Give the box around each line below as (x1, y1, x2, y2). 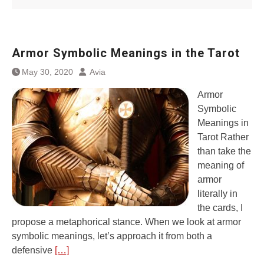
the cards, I (197, 203, 243, 213)
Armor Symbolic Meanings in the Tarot (12, 46, 240, 60)
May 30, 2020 (22, 67, 73, 77)
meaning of (197, 160, 244, 170)
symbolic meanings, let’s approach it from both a (12, 231, 212, 241)
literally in (197, 189, 237, 199)
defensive (12, 245, 55, 255)
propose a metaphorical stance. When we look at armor (12, 217, 241, 227)
